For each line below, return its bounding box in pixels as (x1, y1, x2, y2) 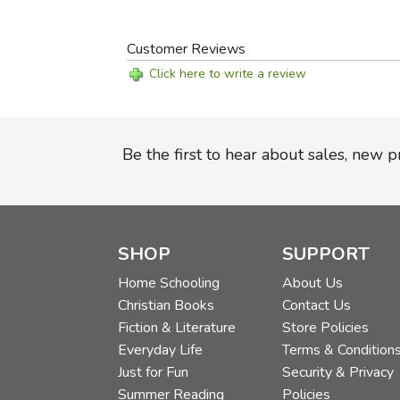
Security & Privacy (281, 362, 394, 383)
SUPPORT (281, 242, 370, 267)
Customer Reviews (127, 39, 246, 60)
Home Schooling (118, 273, 221, 294)
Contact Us (281, 296, 351, 316)
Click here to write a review (149, 65, 307, 83)
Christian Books (118, 296, 215, 316)
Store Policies (281, 318, 369, 338)
